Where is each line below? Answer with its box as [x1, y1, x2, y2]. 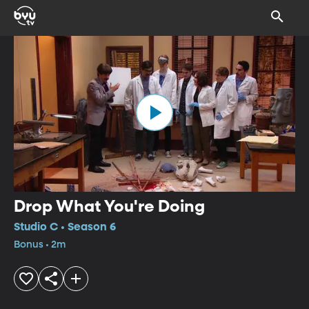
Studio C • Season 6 [14, 221, 116, 233]
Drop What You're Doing [14, 198, 205, 215]
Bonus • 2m [14, 239, 66, 250]
